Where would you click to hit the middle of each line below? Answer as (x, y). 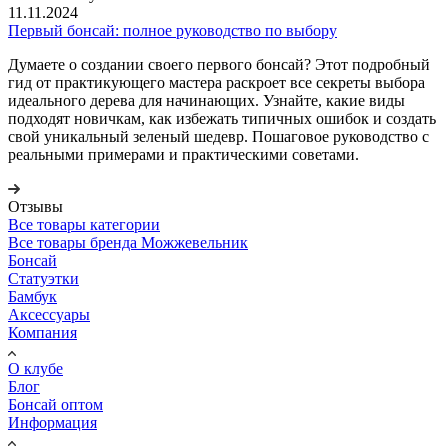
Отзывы (35, 206)
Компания (42, 332)
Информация (52, 422)
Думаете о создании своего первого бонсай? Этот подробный (219, 64)
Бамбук (32, 296)
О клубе (35, 368)
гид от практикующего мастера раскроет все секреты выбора (216, 82)
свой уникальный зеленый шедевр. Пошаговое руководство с (218, 136)
